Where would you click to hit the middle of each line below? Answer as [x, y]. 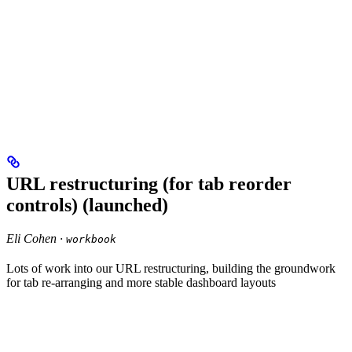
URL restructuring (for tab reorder [149, 184]
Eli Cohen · [36, 239]
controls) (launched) [87, 205]
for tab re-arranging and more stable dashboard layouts [141, 283]
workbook [91, 240]
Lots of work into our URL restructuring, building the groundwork [171, 269]
